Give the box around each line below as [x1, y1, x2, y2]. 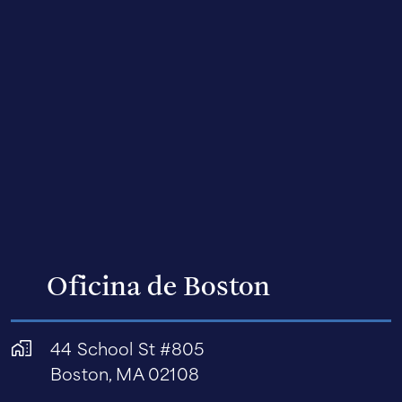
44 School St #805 [50, 335, 205, 362]
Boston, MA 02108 [50, 360, 199, 387]
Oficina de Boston [47, 264, 270, 305]
